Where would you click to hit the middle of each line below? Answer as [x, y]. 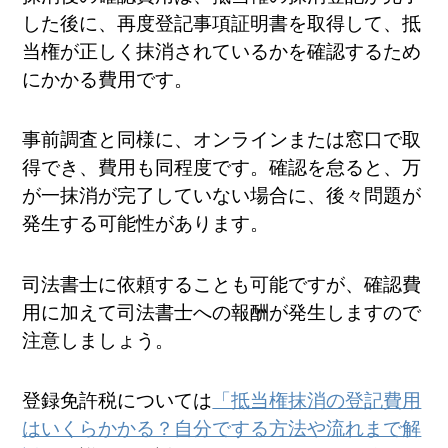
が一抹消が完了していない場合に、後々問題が [222, 196]
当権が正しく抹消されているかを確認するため [222, 51]
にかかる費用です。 [108, 79]
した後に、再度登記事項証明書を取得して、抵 [222, 23]
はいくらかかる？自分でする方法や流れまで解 [222, 429]
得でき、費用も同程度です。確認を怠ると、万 [222, 168]
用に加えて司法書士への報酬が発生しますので [222, 312]
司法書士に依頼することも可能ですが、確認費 [222, 284]
